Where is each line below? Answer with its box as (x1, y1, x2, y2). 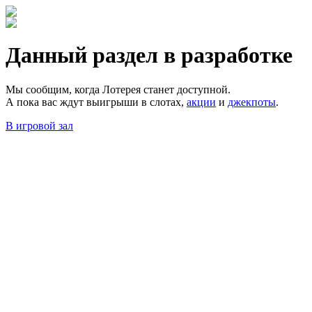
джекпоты (228, 95, 276, 108)
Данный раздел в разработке (6, 42, 292, 68)
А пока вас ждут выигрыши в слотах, (6, 95, 187, 108)
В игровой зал (6, 119, 73, 132)
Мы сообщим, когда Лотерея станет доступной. (6, 83, 231, 95)
